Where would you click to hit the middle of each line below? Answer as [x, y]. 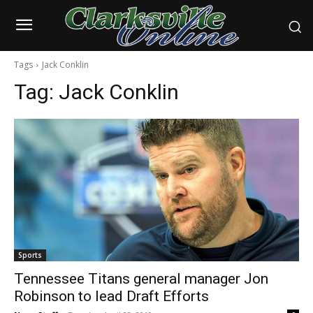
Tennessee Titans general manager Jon [141, 279]
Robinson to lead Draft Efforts [111, 297]
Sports [30, 255]
